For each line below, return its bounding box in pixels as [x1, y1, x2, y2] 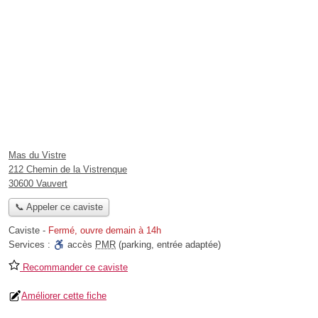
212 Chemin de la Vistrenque [9, 164, 127, 175]
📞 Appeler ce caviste [14, 202, 103, 213]
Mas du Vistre [9, 150, 66, 160]
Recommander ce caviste [20, 262, 128, 273]
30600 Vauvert [9, 178, 67, 189]
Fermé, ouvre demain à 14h [48, 225, 161, 236]
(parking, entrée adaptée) [116, 239, 221, 251]
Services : [9, 239, 53, 251]
